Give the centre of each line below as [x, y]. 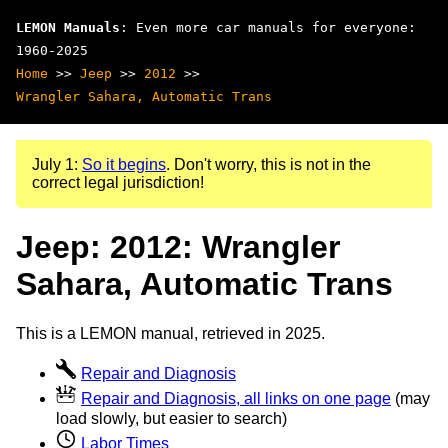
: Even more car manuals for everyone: [268, 27]
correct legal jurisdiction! [118, 182]
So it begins [124, 164]
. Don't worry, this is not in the [268, 164]
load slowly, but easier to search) [171, 418]
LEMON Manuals [68, 27]
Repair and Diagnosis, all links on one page [236, 398]
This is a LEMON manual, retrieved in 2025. [170, 333]
